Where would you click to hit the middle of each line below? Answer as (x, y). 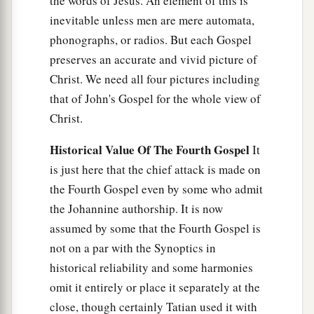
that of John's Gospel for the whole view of (155, 99)
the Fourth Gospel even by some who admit (156, 189)
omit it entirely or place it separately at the (155, 287)
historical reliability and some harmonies (151, 268)
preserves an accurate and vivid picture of (153, 60)
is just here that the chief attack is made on (155, 170)
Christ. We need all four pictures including (155, 79)
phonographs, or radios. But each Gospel (151, 40)
